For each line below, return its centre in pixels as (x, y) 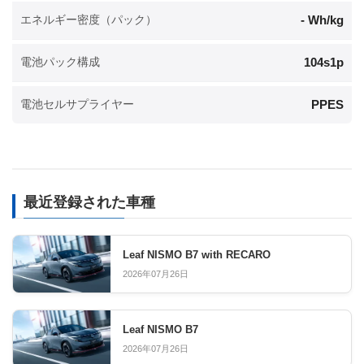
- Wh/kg (322, 19)
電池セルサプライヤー (77, 104)
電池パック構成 (60, 62)
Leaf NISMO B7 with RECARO (197, 254)
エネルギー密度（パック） (89, 20)
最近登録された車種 (89, 202)
